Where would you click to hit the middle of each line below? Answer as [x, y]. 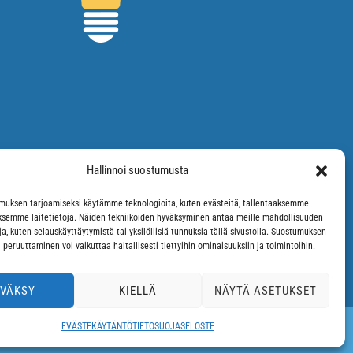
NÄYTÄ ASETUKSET [265, 290]
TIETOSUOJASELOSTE [173, 326]
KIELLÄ [137, 290]
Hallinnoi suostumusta [138, 170]
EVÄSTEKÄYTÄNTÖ [97, 326]
